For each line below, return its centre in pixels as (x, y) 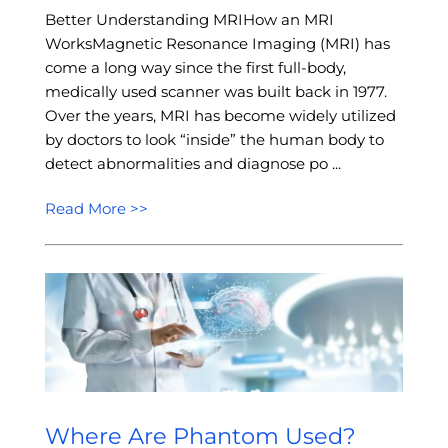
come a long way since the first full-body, (195, 68)
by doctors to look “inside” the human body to (214, 140)
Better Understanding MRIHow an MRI (189, 20)
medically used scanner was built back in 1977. (215, 92)
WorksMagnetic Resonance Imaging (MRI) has (217, 44)
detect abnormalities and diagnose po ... (192, 164)
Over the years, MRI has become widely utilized (220, 116)
